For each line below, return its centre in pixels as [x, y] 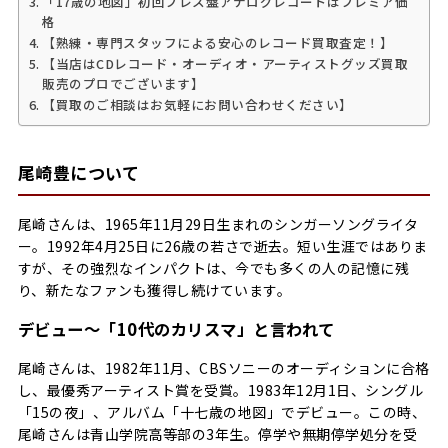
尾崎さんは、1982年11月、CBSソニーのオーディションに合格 [223, 368]
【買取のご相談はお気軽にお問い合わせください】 [197, 105]
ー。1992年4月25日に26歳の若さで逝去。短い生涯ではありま [222, 245]
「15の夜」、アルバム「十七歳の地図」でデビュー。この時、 [222, 412]
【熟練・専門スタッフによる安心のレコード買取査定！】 [218, 43]
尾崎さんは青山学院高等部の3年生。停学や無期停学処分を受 [217, 434]
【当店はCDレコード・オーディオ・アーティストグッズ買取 [225, 64]
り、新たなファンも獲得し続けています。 [154, 289]
